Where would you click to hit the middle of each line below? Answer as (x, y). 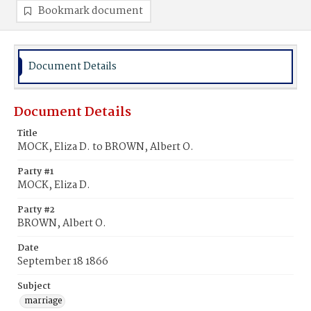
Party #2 (36, 210)
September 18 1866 (63, 262)
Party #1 (35, 172)
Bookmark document (91, 11)
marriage (43, 301)
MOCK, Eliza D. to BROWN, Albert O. (106, 147)
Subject (34, 286)
